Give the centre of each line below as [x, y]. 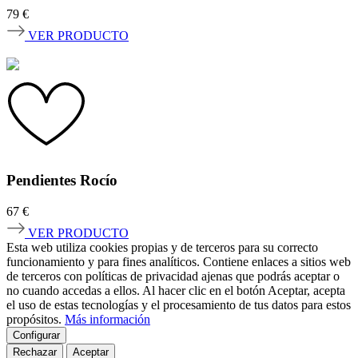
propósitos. [36, 319]
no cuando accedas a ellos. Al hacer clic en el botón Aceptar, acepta [176, 290]
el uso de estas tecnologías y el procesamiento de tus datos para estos [179, 304]
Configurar [36, 335]
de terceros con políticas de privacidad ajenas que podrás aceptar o [173, 276]
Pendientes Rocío [62, 181]
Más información [107, 319]
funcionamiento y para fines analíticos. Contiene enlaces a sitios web [179, 261]
